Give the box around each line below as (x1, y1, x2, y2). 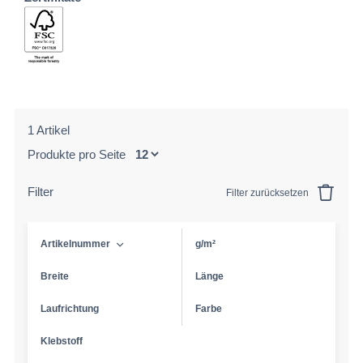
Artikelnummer (41, 238, 110, 250)
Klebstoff (41, 335, 83, 347)
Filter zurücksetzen (226, 187, 311, 199)
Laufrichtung (41, 303, 99, 314)
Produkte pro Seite (28, 147, 129, 161)
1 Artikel (28, 123, 70, 137)
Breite (41, 271, 69, 282)
